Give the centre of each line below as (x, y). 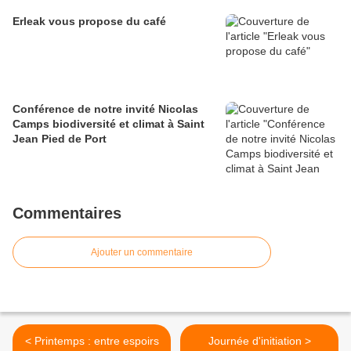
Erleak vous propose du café (89, 21)
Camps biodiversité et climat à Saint (109, 124)
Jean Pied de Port (60, 139)
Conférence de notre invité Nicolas (105, 109)
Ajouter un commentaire (142, 252)
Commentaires (67, 213)
